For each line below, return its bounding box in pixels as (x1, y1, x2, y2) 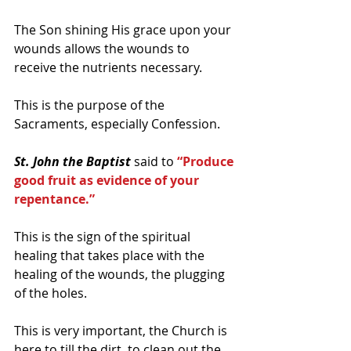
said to (134, 153, 177, 171)
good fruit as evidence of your (14, 172, 202, 190)
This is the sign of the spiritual (14, 228, 194, 246)
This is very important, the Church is (14, 322, 230, 340)
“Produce (177, 153, 237, 171)
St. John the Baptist (14, 153, 134, 171)
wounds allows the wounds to (14, 40, 193, 58)
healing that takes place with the (14, 247, 208, 265)
